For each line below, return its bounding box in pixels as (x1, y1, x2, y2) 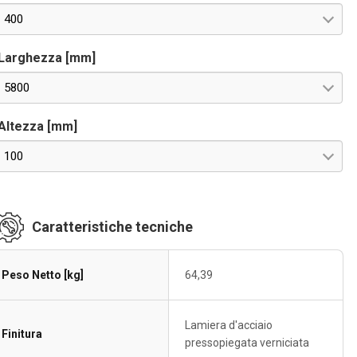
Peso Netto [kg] (2, 269, 84, 281)
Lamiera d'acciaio (185, 319, 273, 331)
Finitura (2, 328, 43, 340)
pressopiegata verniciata (185, 336, 310, 349)
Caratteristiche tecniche (32, 218, 194, 235)
